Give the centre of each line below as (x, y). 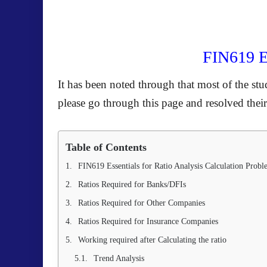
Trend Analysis (120, 258)
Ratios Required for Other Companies (142, 203)
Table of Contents (106, 147)
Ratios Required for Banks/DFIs (132, 184)
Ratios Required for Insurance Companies (148, 221)
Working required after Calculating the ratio (153, 240)
